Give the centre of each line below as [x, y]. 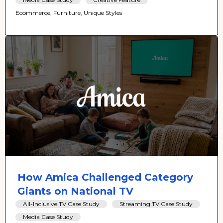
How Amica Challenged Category [105, 177]
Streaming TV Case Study [156, 204]
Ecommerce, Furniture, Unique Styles [69, 13]
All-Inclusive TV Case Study [61, 204]
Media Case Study [48, 217]
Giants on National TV [75, 191]
